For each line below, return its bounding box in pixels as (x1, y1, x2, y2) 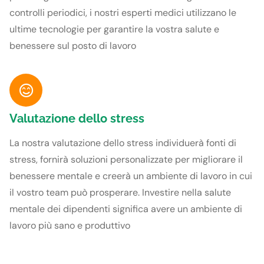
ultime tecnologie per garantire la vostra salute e (9, 22, 219, 35)
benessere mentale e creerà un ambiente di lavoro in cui (9, 170, 252, 183)
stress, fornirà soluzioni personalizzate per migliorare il (9, 153, 243, 166)
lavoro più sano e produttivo (9, 219, 130, 232)
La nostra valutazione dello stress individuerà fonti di (9, 137, 236, 150)
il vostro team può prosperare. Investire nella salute (9, 186, 231, 199)
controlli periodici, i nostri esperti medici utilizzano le (9, 6, 236, 19)
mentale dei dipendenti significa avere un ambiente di (9, 203, 242, 216)
